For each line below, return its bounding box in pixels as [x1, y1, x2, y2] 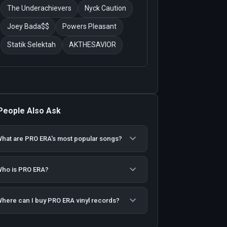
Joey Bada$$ [7, 22, 49, 31]
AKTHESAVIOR [68, 41, 116, 49]
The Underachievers [7, 4, 71, 13]
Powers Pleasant [62, 22, 117, 31]
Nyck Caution [84, 4, 126, 13]
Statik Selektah [7, 41, 56, 49]
